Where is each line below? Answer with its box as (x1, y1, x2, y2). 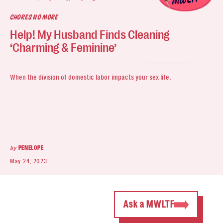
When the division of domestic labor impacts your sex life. (10, 73, 171, 81)
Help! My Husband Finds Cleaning (10, 27, 170, 42)
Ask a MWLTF (123, 199, 174, 210)
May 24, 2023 (10, 157, 47, 165)
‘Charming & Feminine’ (10, 40, 116, 55)
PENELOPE (18, 144, 44, 151)
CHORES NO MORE (10, 14, 58, 21)
